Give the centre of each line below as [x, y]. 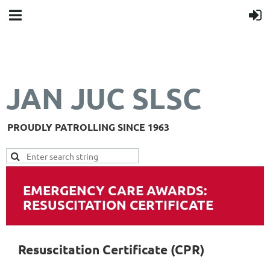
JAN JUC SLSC [104, 98]
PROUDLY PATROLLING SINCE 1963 [88, 127]
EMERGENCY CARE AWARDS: [115, 190]
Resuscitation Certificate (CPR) [111, 250]
